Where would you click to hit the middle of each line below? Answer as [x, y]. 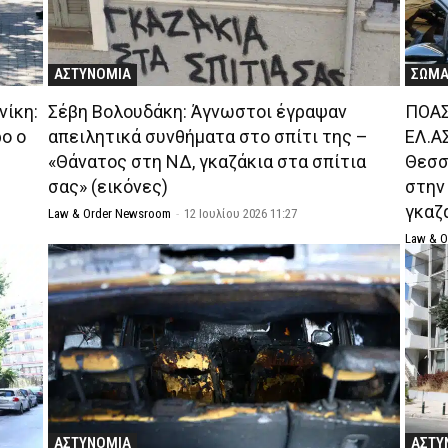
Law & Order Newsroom [109, 213]
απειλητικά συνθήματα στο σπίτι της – [207, 136]
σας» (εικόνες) [107, 186]
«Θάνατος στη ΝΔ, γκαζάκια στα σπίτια [206, 161]
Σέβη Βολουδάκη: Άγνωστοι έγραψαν [197, 111]
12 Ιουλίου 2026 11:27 [240, 213]
